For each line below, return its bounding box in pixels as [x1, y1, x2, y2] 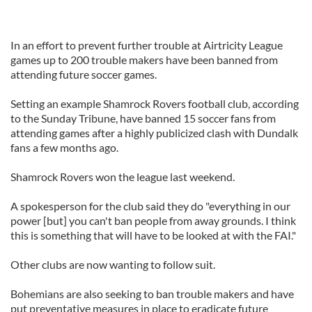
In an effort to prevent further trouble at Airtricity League [10, 38, 283, 52]
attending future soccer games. [10, 68, 157, 81]
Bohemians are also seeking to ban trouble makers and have [10, 287, 294, 300]
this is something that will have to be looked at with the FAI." [10, 228, 296, 242]
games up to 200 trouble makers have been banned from [10, 53, 278, 66]
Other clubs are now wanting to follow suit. [10, 258, 215, 271]
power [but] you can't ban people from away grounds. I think [10, 214, 296, 227]
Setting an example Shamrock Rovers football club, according [10, 97, 299, 110]
